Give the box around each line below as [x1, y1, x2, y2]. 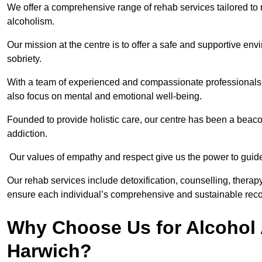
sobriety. [7, 54, 44, 64]
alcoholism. [7, 16, 54, 27]
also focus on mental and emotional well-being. [7, 91, 202, 102]
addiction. [7, 129, 47, 139]
